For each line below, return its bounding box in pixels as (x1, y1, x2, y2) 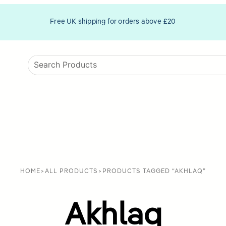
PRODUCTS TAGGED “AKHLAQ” (102, 168, 206, 175)
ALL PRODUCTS (45, 168, 98, 175)
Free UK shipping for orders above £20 (50, 19, 176, 26)
